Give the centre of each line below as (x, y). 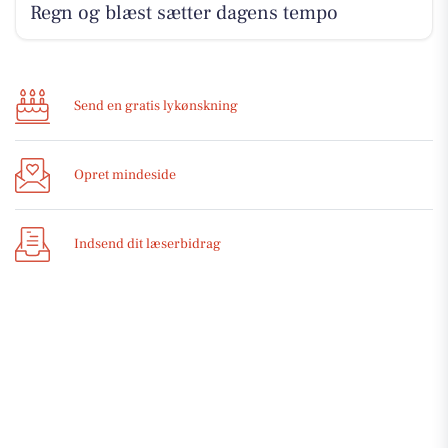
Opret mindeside (125, 174)
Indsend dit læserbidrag (147, 243)
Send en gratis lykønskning (156, 105)
